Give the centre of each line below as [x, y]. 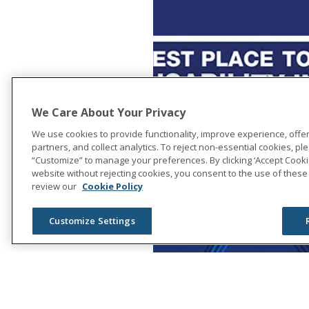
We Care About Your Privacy [109, 113]
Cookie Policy [112, 187]
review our [55, 187]
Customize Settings [92, 221]
